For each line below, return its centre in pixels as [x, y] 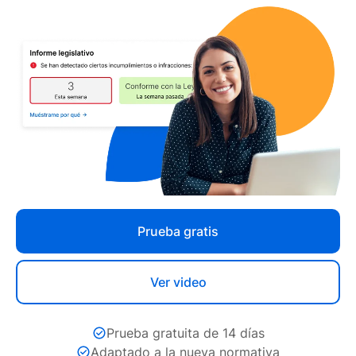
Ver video [178, 282]
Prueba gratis [178, 231]
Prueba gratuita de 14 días [185, 333]
